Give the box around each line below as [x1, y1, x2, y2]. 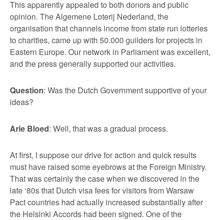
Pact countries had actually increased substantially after [10, 196, 203, 208]
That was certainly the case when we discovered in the [10, 172, 199, 184]
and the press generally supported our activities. [10, 57, 176, 69]
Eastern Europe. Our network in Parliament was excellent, [10, 46, 210, 57]
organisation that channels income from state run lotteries [10, 22, 208, 34]
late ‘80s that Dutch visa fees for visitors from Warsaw [10, 184, 194, 196]
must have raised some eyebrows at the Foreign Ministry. [10, 161, 207, 172]
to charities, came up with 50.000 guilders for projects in [10, 34, 202, 46]
